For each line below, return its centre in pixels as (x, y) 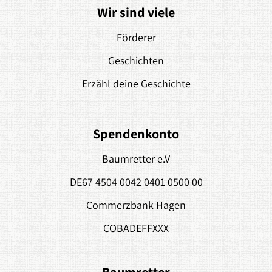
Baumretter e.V (136, 159)
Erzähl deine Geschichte (136, 84)
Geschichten (136, 61)
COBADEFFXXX (136, 228)
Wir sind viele (136, 12)
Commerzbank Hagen (136, 205)
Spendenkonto (136, 134)
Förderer (136, 38)
